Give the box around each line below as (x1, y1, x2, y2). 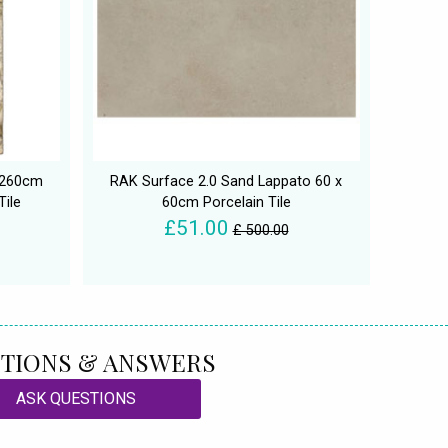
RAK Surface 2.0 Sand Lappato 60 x (110, 172, 342, 190)
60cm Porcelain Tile (161, 193, 291, 211)
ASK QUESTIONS (16, 388, 136, 408)
